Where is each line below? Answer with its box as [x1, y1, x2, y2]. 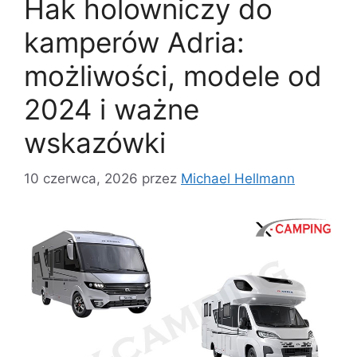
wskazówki [24, 126, 166, 160]
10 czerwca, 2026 [24, 170, 138, 186]
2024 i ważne [24, 92, 199, 127]
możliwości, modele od [24, 59, 322, 93]
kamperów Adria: [24, 25, 245, 60]
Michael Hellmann [181, 170, 295, 186]
